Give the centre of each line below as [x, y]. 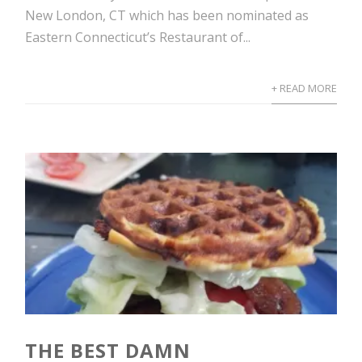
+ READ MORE [304, 88]
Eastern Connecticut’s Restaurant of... [138, 37]
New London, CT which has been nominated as [167, 15]
